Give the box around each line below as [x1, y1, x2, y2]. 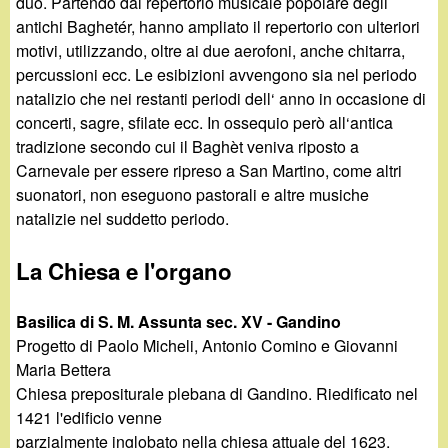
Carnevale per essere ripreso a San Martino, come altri [16, 158, 403, 182]
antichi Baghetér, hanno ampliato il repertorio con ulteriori [16, 14, 421, 38]
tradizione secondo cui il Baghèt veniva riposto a [16, 134, 360, 158]
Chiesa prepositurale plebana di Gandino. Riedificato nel [16, 382, 419, 406]
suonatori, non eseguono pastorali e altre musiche [16, 182, 370, 206]
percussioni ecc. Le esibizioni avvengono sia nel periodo [16, 62, 418, 86]
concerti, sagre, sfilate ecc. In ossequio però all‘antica [16, 110, 394, 134]
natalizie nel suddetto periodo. [16, 206, 230, 230]
